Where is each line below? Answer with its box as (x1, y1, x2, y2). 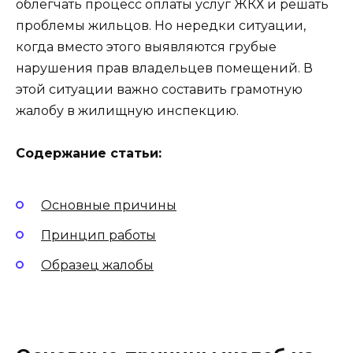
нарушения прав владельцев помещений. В (16, 61, 313, 76)
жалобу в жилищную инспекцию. (16, 103, 239, 119)
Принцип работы (41, 227, 156, 243)
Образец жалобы (41, 258, 154, 273)
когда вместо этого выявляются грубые (16, 39, 277, 55)
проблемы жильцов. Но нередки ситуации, (16, 18, 306, 34)
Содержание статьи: (16, 146, 162, 162)
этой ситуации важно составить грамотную (16, 82, 303, 98)
